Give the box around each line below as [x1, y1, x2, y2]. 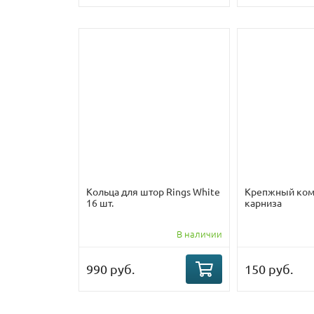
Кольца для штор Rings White [86, 185, 220, 198]
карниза [245, 196, 282, 210]
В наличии [177, 227, 222, 241]
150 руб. [245, 261, 293, 277]
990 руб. [86, 261, 135, 277]
